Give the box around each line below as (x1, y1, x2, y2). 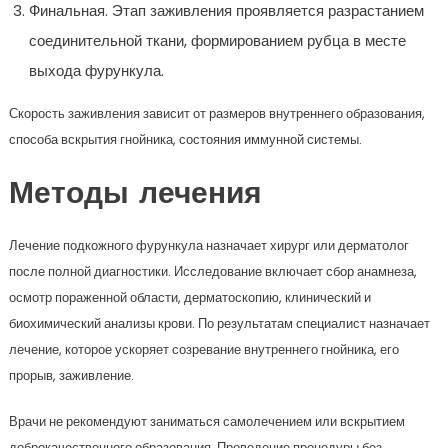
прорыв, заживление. (8, 365, 134, 385)
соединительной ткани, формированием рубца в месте (28, 29, 406, 51)
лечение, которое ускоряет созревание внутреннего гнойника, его (8, 339, 399, 359)
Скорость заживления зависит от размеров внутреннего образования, (8, 103, 425, 123)
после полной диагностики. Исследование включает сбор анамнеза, (8, 261, 417, 281)
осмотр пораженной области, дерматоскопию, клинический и (8, 287, 371, 307)
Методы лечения (8, 179, 262, 211)
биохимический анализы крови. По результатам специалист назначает (8, 313, 430, 333)
